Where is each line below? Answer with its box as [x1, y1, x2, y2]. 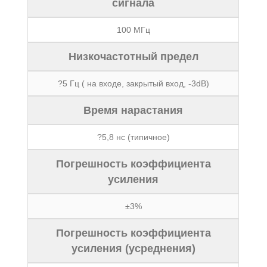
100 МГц [116, 25, 150, 35]
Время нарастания [83, 104, 184, 116]
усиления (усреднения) [71, 243, 195, 254]
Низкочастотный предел [68, 51, 198, 63]
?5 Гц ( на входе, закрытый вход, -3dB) [57, 79, 209, 88]
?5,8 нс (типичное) [97, 132, 170, 142]
